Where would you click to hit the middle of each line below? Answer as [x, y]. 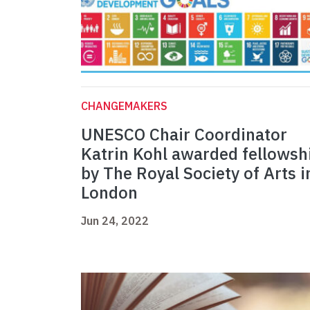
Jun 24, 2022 [115, 221]
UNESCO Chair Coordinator [184, 135]
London [109, 193]
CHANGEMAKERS [124, 106]
